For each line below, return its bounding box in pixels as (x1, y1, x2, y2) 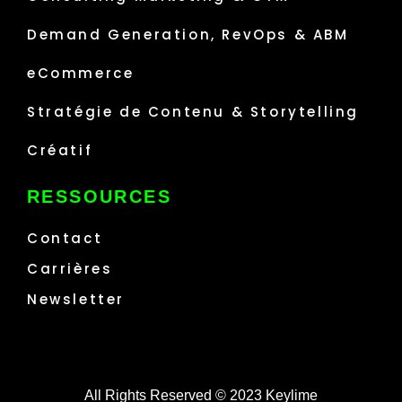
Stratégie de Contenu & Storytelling (27, 101, 360, 121)
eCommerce (27, 63, 135, 83)
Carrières (27, 258, 113, 278)
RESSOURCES (27, 186, 171, 206)
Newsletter (27, 289, 125, 309)
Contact (27, 228, 103, 248)
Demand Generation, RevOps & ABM (27, 24, 349, 44)
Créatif (27, 140, 93, 160)
